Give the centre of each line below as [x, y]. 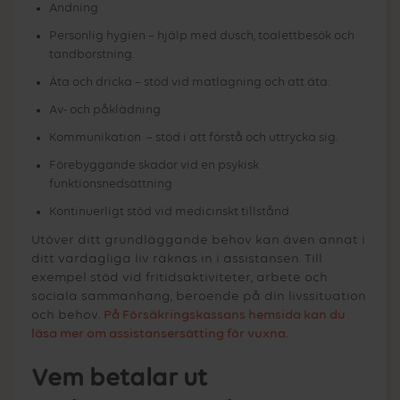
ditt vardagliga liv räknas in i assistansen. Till [177, 258]
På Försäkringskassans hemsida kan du [225, 314]
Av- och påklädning [105, 109]
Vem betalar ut [119, 378]
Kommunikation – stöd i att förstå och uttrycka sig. [193, 137]
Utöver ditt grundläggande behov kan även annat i [198, 239]
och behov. [67, 314]
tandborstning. [92, 54]
